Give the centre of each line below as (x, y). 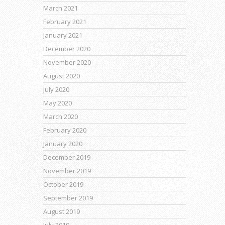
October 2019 (63, 184)
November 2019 (67, 171)
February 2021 (65, 21)
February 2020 (65, 130)
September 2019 (68, 198)
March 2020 (61, 116)
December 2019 (67, 157)
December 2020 (67, 48)
